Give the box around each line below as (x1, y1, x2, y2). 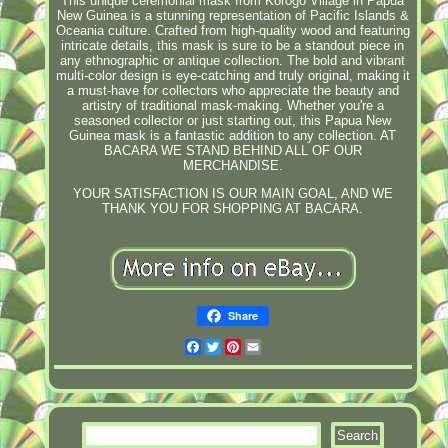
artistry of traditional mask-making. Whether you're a (81, 97, 384, 113)
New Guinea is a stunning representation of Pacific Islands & (56, 7, 409, 23)
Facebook (200, 338, 261, 354)
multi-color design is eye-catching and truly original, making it (55, 67, 410, 83)
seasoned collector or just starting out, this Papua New (74, 112, 392, 128)
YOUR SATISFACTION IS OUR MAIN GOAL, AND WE (72, 185, 393, 201)
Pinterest (240, 338, 296, 354)
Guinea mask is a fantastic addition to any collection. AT (69, 127, 397, 143)
